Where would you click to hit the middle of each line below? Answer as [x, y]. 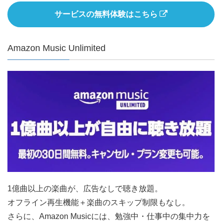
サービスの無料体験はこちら [107, 14]
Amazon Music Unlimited [56, 48]
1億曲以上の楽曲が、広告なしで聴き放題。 [85, 188]
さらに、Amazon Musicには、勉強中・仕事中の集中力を [109, 216]
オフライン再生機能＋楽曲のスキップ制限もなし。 [99, 202]
